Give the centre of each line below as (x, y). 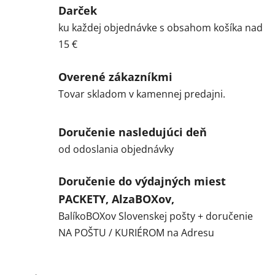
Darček (78, 11)
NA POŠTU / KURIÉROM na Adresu (136, 233)
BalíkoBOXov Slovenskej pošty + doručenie (156, 216)
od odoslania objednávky (116, 149)
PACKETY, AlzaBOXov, (116, 199)
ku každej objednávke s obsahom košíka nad (161, 28)
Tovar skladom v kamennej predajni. (142, 94)
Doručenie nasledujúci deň (133, 132)
